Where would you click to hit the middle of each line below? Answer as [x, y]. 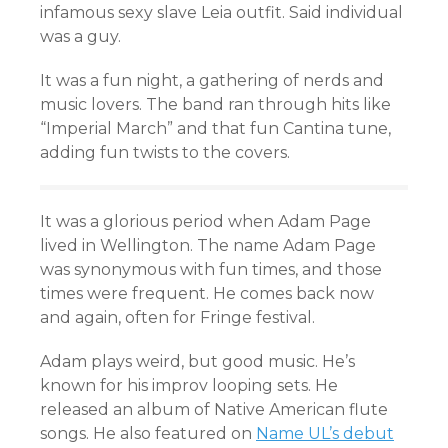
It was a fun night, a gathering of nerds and [212, 81]
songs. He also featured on [148, 434]
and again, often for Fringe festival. [177, 318]
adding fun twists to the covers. [165, 153]
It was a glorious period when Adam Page [205, 222]
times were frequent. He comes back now [207, 294]
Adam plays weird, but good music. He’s [197, 362]
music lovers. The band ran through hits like [215, 105]
